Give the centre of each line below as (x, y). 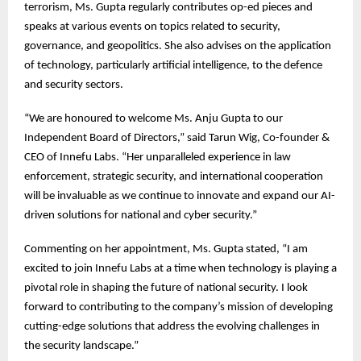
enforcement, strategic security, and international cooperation (174, 176)
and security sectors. (74, 85)
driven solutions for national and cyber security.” (141, 215)
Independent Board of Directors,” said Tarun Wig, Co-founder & (177, 138)
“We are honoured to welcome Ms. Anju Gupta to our (154, 118)
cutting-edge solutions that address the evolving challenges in (172, 326)
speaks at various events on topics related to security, (152, 27)
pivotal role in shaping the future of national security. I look (166, 288)
